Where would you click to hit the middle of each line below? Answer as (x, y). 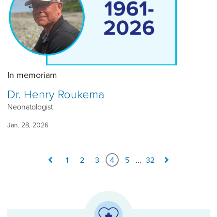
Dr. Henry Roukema (56, 93)
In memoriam (32, 75)
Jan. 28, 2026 (28, 124)
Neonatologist (30, 106)
